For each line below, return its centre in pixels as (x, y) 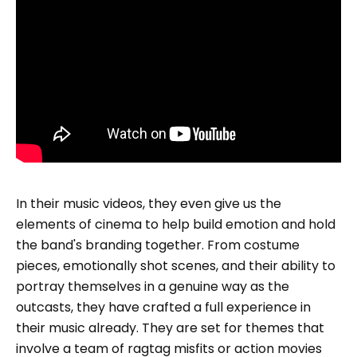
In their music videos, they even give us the (149, 204)
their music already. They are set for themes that (170, 328)
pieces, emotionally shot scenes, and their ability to (176, 266)
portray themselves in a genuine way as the (153, 287)
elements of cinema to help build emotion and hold (176, 225)
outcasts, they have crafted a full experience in (163, 308)
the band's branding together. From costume (158, 245)
